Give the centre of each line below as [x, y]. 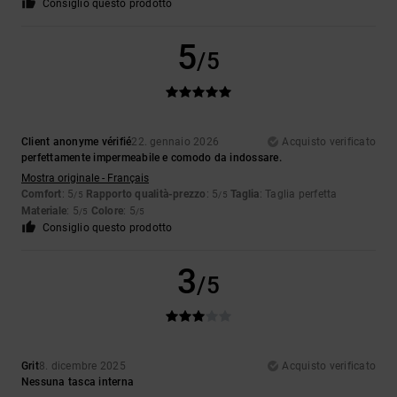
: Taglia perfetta [298, 195]
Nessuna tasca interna [78, 382]
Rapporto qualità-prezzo [146, 195]
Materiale [44, 211]
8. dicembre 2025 [82, 366]
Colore [107, 211]
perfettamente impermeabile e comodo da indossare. [152, 158]
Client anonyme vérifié [77, 142]
